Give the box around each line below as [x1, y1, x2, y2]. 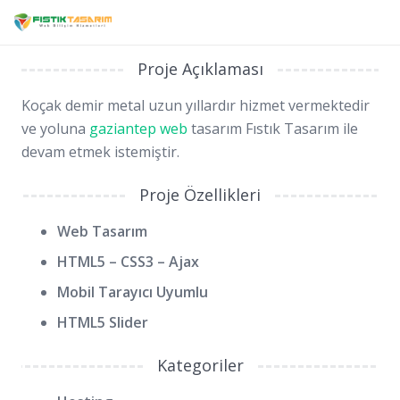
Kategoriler [156, 354, 244, 376]
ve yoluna [21, 119, 89, 138]
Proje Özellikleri [139, 184, 261, 205]
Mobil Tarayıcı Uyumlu [57, 282, 208, 302]
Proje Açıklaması [137, 58, 263, 79]
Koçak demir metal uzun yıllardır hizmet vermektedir [21, 96, 370, 115]
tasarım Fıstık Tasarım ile [187, 119, 358, 138]
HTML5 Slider [57, 312, 148, 332]
